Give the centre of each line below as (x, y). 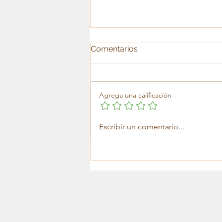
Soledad (120, 83)
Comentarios (114, 49)
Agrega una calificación (135, 95)
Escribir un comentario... (142, 127)
